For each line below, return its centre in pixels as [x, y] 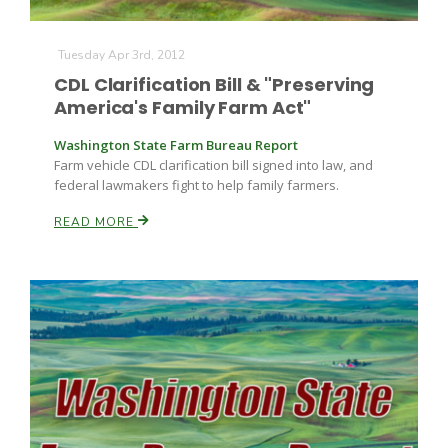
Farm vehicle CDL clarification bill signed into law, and [213, 165]
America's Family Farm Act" [183, 107]
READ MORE [96, 222]
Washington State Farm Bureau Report [176, 145]
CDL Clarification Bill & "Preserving [214, 84]
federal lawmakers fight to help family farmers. [196, 185]
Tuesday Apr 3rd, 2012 [121, 55]
